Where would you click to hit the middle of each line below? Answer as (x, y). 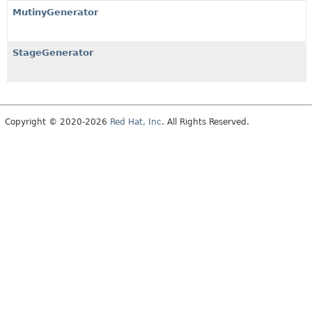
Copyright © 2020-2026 (57, 122)
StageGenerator (53, 53)
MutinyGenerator (55, 12)
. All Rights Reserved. (205, 122)
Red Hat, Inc (136, 122)
